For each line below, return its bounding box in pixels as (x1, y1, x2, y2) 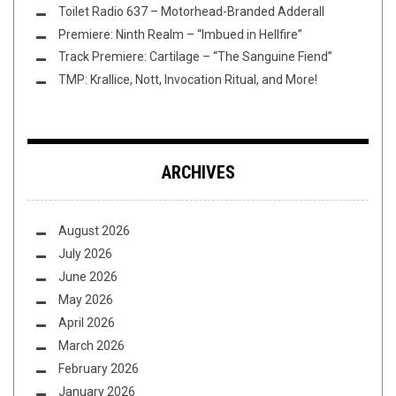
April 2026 (58, 315, 115, 330)
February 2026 (58, 361, 139, 376)
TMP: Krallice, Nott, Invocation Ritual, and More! (58, 72, 317, 88)
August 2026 (58, 224, 130, 239)
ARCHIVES (161, 162, 235, 184)
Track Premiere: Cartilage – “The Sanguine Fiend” (58, 49, 332, 65)
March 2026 (58, 338, 125, 353)
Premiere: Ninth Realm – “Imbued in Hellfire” (58, 27, 302, 42)
